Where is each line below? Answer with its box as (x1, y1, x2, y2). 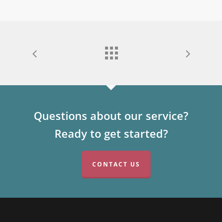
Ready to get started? (54, 126, 168, 141)
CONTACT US (92, 160, 140, 169)
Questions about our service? (34, 108, 188, 123)
